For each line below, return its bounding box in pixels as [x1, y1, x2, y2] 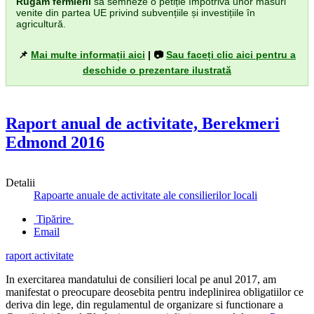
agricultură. [16, 18, 66, 29]
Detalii [6, 177, 35, 189]
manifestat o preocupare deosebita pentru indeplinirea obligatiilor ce [6, 286, 303, 299]
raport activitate [6, 250, 74, 262]
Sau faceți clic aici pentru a [166, 48, 296, 60]
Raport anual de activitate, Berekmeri [6, 114, 280, 132]
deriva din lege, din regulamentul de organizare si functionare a [6, 299, 283, 311]
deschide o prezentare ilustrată [83, 64, 231, 76]
